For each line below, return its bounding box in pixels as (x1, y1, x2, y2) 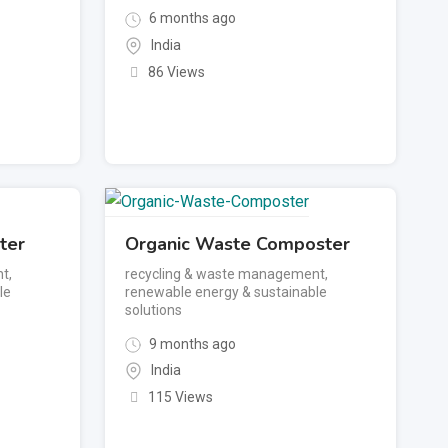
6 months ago (146, 10, 237, 27)
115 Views (147, 389, 213, 406)
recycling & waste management (125, 265, 326, 282)
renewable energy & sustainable (125, 283, 328, 300)
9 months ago (146, 335, 237, 352)
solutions (125, 301, 183, 318)
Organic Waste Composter (125, 231, 351, 256)
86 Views (147, 63, 205, 80)
